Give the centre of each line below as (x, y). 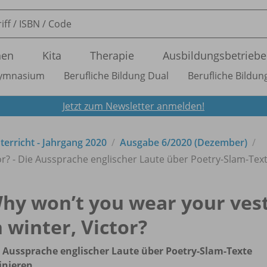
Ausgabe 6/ (145, 142)
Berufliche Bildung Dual (116, 76)
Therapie (112, 55)
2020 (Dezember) (209, 142)
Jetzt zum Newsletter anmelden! (133, 106)
